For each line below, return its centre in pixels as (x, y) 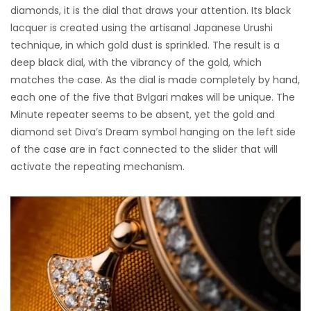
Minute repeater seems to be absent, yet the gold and (143, 114)
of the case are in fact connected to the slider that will (144, 149)
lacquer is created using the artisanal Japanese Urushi (142, 27)
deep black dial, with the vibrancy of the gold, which (136, 62)
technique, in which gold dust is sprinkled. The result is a (145, 45)
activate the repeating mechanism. (98, 166)
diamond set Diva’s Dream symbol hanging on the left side (153, 132)
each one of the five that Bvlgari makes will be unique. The (153, 97)
